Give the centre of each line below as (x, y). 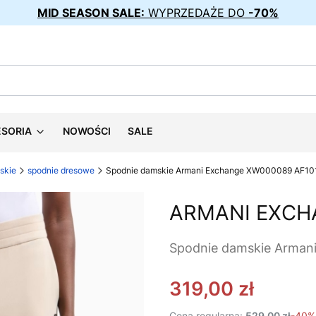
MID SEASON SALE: (91, 13)
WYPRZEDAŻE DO (196, 13)
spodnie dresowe (61, 170)
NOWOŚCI (87, 131)
